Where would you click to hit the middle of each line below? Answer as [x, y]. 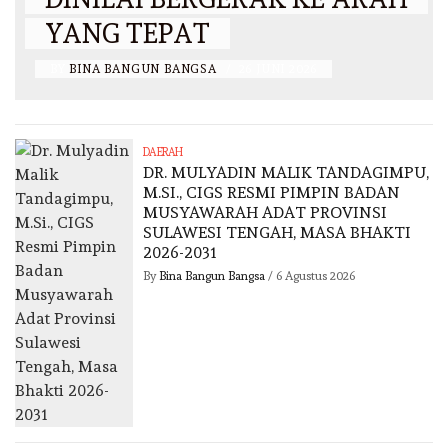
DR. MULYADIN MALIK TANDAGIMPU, [286, 172]
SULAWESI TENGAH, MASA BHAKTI [277, 232]
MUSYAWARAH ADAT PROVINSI [265, 212]
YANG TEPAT [127, 33]
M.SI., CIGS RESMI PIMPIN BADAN [272, 192]
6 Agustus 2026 [316, 275]
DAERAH [162, 152]
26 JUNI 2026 [278, 68]
